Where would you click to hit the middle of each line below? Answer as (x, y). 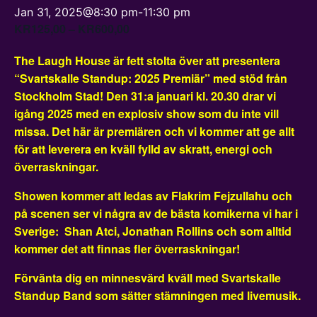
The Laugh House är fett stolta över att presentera (147, 60)
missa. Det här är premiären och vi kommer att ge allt (154, 131)
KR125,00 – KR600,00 (72, 29)
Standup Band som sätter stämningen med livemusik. (157, 295)
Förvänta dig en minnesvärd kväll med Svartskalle (148, 278)
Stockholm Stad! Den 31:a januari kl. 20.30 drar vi (145, 96)
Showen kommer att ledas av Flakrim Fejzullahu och (153, 196)
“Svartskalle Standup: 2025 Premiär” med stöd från (151, 78)
